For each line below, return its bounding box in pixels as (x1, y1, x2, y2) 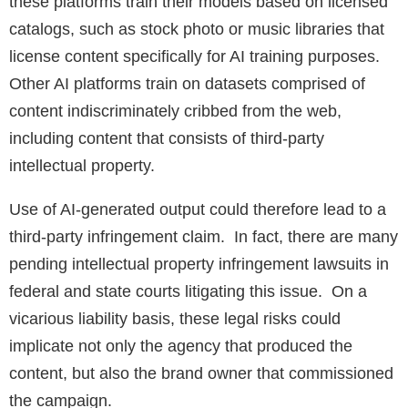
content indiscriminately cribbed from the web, (9, 102, 342, 121)
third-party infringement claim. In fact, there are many (9, 228, 398, 247)
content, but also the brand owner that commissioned (9, 364, 393, 383)
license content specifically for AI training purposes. (9, 47, 384, 66)
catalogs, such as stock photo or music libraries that (9, 20, 384, 39)
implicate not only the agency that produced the (9, 337, 352, 356)
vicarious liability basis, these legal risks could (9, 310, 341, 329)
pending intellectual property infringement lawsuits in (9, 255, 389, 274)
